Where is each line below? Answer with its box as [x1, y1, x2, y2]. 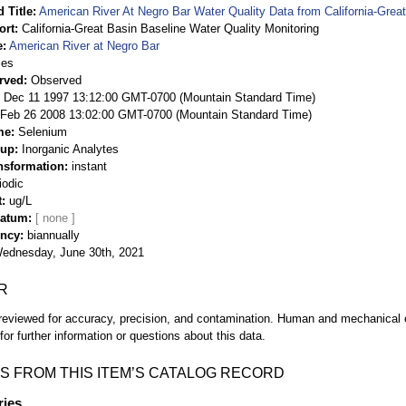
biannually [27, 227, 80, 242]
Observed [31, 72, 82, 87]
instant [72, 159, 107, 173]
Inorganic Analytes [22, 141, 119, 156]
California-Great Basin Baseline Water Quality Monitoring [22, 21, 319, 35]
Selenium [18, 124, 67, 139]
